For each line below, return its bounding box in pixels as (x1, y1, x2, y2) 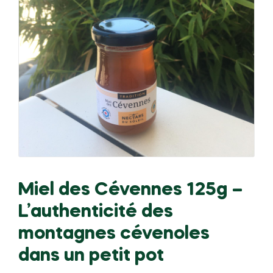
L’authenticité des (18, 203, 173, 222)
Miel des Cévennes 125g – (18, 181, 243, 200)
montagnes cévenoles (18, 225, 210, 244)
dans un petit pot (18, 247, 164, 266)
